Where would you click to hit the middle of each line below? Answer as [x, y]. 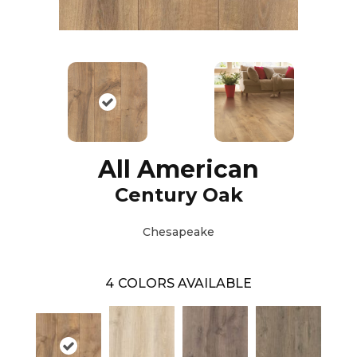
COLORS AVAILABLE [185, 284]
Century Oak [178, 195]
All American [178, 170]
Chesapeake [178, 232]
